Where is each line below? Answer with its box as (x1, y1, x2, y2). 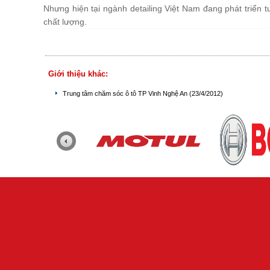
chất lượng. (43, 17, 87, 27)
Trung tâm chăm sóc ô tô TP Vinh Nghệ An (63, 90, 189, 97)
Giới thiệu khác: (48, 69, 108, 78)
